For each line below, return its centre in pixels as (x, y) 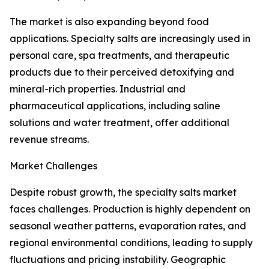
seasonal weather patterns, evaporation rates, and (128, 226)
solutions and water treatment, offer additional (119, 123)
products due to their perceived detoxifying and (122, 72)
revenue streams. (49, 140)
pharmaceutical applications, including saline (115, 106)
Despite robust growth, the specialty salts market (123, 192)
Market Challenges (53, 166)
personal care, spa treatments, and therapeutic (119, 56)
